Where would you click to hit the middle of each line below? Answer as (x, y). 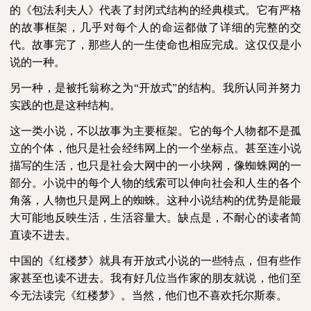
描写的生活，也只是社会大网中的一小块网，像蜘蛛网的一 (155, 166)
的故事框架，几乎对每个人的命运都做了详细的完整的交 (155, 27)
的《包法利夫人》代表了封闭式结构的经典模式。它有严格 (155, 10)
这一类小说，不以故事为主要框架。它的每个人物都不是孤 (155, 131)
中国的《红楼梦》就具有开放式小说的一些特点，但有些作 (155, 261)
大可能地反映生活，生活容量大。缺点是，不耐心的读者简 (155, 218)
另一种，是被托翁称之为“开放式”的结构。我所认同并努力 (155, 88)
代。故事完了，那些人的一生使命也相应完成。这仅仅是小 (155, 45)
